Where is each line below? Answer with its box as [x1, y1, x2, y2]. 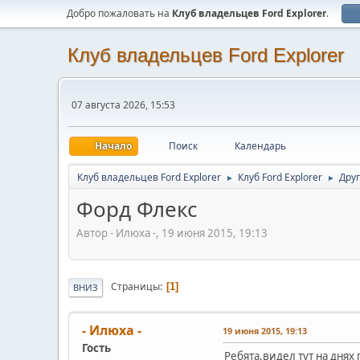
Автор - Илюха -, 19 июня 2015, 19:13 [76, 225, 268, 240]
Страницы [111, 280, 160, 294]
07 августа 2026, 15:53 [72, 97, 175, 112]
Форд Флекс [76, 194, 197, 223]
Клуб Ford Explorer [238, 170, 322, 184]
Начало [95, 139, 132, 153]
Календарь [235, 139, 286, 153]
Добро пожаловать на [67, 6, 172, 20]
